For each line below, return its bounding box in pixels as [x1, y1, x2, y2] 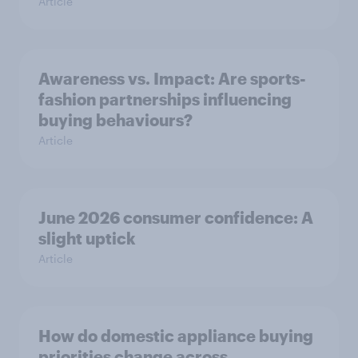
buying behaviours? [38, 110, 193, 129]
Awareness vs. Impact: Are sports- [38, 69, 306, 88]
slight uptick [38, 229, 136, 248]
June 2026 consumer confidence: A [38, 208, 313, 227]
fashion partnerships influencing [38, 89, 292, 109]
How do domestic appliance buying [38, 326, 313, 345]
